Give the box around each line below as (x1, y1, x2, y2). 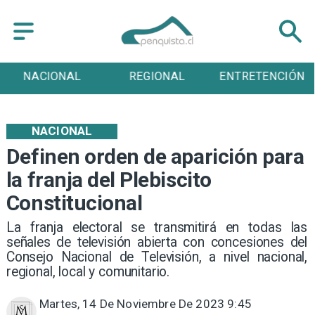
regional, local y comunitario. (6, 263, 170, 280)
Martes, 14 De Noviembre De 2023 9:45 (39, 297, 252, 311)
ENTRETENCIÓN (219, 70, 305, 84)
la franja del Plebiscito (6, 167, 212, 193)
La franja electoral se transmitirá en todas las (6, 219, 308, 236)
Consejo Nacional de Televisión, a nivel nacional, (6, 248, 308, 265)
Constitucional (6, 191, 143, 216)
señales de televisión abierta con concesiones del (6, 233, 308, 250)
